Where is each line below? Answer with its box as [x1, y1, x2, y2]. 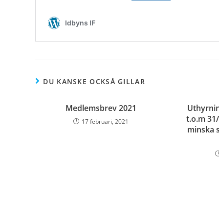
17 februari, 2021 [82, 117, 129, 126]
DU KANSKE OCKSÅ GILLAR [43, 77, 145, 86]
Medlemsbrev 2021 [66, 103, 137, 113]
